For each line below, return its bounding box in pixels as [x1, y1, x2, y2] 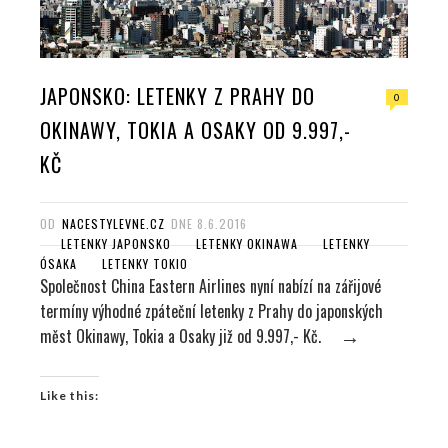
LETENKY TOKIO [102, 254, 188, 272]
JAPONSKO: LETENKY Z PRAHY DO [40, 80, 315, 111]
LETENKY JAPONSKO [61, 234, 171, 252]
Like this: [40, 388, 99, 404]
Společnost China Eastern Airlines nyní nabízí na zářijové [40, 273, 381, 298]
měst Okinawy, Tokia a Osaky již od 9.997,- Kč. [40, 323, 321, 348]
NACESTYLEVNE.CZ [62, 214, 165, 232]
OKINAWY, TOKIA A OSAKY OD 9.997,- [40, 114, 351, 145]
